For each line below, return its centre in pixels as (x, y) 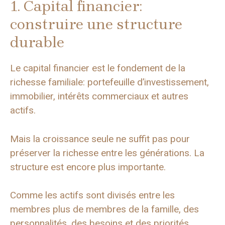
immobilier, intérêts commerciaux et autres (99, 96)
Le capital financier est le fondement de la (98, 68)
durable (37, 42)
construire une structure (96, 24)
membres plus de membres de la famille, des (104, 209)
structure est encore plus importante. (88, 167)
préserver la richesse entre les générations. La (107, 153)
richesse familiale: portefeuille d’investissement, (109, 82)
